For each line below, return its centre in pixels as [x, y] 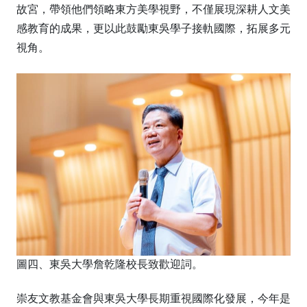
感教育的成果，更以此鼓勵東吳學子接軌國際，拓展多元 [153, 27]
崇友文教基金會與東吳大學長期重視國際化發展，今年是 [153, 298]
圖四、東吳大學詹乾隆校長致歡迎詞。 [110, 263]
